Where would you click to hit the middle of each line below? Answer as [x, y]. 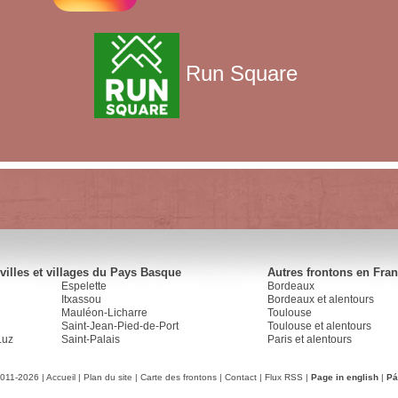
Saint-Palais [91, 339]
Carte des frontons [179, 377]
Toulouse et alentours [319, 326]
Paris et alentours [310, 339]
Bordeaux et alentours [321, 299]
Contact [241, 377]
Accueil [61, 377]
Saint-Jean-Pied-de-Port [120, 326]
